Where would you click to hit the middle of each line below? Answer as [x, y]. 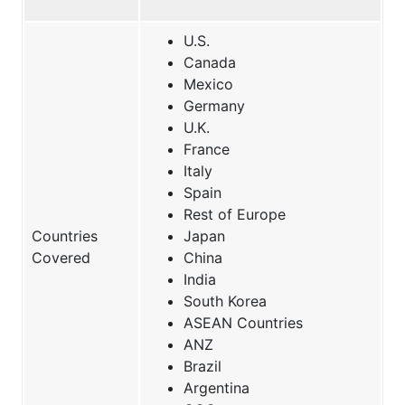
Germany [214, 106]
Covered [61, 258]
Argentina [217, 388]
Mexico [208, 85]
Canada [210, 63]
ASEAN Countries [243, 323]
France [207, 150]
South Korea [225, 301]
